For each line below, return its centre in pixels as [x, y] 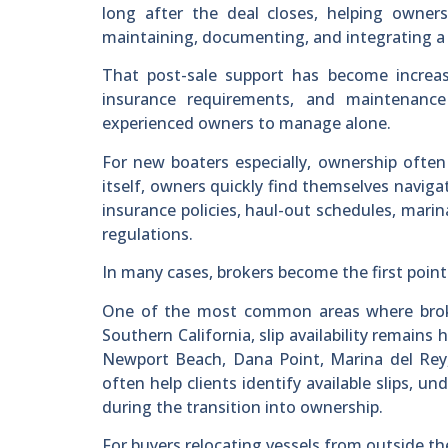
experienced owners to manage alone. [246, 123]
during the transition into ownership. [242, 406]
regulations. [147, 233]
